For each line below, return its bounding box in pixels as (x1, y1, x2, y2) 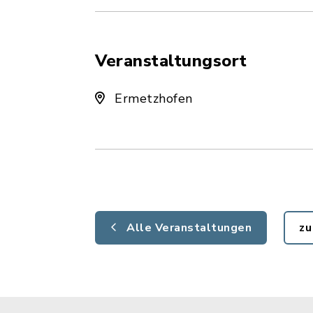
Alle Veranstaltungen (123, 220, 252, 235)
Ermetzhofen (110, 90, 193, 107)
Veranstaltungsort (95, 50, 247, 72)
